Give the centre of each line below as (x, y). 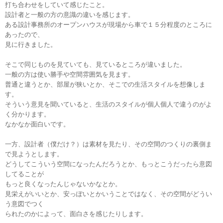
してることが (24, 174)
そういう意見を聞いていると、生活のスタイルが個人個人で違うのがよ (109, 105)
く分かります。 (28, 115)
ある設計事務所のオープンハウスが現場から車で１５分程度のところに (109, 25)
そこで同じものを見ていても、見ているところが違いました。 (96, 65)
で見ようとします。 (34, 155)
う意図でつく (24, 204)
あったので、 (24, 35)
